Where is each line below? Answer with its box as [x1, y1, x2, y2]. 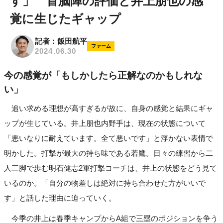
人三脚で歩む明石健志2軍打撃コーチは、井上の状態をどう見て [4, 164, 217, 173]
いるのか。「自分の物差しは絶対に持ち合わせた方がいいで [4, 179, 206, 188]
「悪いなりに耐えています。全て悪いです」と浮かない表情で [4, 134, 213, 143]
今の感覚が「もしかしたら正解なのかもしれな [4, 70, 203, 81]
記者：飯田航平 [35, 37, 87, 46]
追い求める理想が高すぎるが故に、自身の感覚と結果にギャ [4, 104, 213, 113]
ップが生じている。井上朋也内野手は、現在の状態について [4, 119, 206, 128]
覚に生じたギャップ [10, 11, 121, 25]
